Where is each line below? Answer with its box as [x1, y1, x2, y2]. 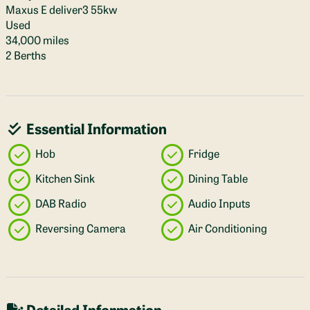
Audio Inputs [186, 194, 250, 210]
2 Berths [6, 46, 46, 62]
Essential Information [24, 117, 167, 138]
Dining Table [186, 170, 248, 185]
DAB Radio [33, 194, 86, 210]
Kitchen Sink [33, 170, 95, 185]
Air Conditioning [186, 219, 267, 235]
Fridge [186, 145, 219, 161]
